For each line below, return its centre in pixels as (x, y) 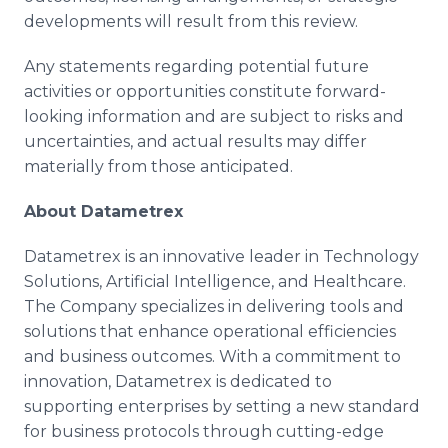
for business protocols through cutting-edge (204, 431)
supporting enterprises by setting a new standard (222, 406)
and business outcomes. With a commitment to (212, 356)
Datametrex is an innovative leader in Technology (221, 256)
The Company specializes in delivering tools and (214, 306)
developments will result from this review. (191, 21)
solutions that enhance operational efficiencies (210, 331)
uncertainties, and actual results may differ (195, 141)
